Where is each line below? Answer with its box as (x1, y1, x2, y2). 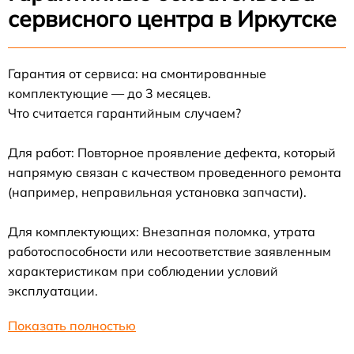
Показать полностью (8, 318, 136, 333)
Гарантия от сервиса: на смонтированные (8, 66, 266, 81)
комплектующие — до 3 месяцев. (8, 85, 211, 101)
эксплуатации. (8, 283, 98, 299)
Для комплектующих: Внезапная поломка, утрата (8, 224, 315, 239)
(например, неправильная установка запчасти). (8, 184, 307, 200)
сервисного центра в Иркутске (8, 5, 337, 32)
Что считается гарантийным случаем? (8, 105, 241, 121)
